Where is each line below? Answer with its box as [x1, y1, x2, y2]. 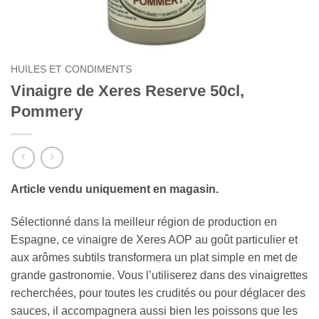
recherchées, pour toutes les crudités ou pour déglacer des [11, 287, 305, 300]
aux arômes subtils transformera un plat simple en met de [11, 251, 298, 264]
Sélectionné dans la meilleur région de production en [11, 216, 277, 229]
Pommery [11, 102, 83, 120]
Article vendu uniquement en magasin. [11, 183, 219, 196]
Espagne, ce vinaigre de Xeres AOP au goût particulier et [11, 234, 298, 246]
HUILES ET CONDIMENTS [11, 64, 132, 75]
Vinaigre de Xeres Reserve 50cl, [11, 81, 244, 100]
